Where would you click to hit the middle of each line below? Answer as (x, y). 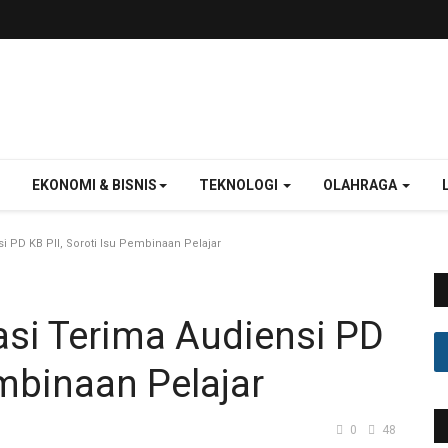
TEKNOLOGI (240, 185)
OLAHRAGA (361, 185)
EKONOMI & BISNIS (94, 185)
